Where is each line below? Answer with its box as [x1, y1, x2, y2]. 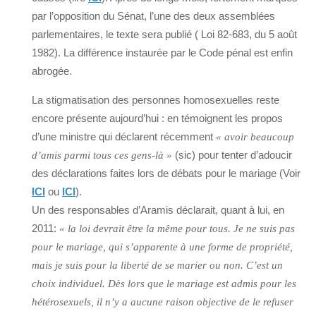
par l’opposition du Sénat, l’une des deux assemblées [32, 10, 275, 23]
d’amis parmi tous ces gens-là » [32, 150, 172, 162]
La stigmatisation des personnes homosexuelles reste [32, 94, 279, 107]
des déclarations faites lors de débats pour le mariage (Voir [32, 167, 300, 180]
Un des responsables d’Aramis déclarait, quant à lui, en [32, 204, 284, 217]
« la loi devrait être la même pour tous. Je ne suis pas [56, 223, 295, 235]
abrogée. [32, 65, 72, 78]
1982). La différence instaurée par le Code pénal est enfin [32, 47, 293, 59]
